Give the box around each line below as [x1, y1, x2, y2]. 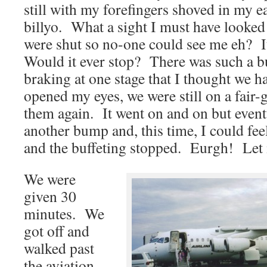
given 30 [24, 186, 76, 206]
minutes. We [24, 203, 104, 223]
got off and [24, 221, 89, 241]
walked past [24, 238, 94, 258]
